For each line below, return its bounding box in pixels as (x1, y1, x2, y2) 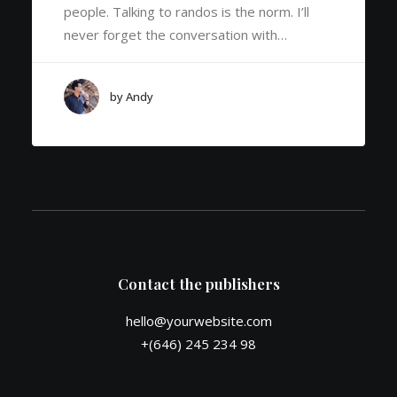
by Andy (110, 89, 153, 105)
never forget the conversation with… (64, 26, 287, 43)
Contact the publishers (117, 274, 280, 293)
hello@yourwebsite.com (125, 312, 272, 330)
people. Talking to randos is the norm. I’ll (64, 3, 309, 20)
